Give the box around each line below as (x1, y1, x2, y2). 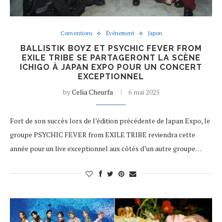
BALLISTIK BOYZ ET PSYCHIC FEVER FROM (20, 44, 202, 53)
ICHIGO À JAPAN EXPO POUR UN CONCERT (20, 62, 202, 72)
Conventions (60, 30, 92, 37)
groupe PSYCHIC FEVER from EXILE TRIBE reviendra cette (10, 130, 195, 139)
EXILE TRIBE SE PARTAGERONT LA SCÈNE (21, 53, 201, 62)
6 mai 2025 (128, 87, 160, 97)
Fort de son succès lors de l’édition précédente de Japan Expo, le (10, 116, 210, 125)
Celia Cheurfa (71, 87, 113, 97)
